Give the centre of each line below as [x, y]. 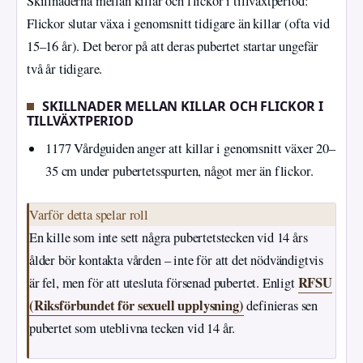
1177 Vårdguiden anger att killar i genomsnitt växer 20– [190, 148]
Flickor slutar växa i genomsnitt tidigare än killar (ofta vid [178, 24]
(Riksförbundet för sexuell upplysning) [137, 306]
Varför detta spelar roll [89, 215]
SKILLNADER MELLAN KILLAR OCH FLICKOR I [183, 107]
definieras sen [280, 306]
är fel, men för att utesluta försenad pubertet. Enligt [164, 283]
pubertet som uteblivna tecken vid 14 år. [132, 329]
